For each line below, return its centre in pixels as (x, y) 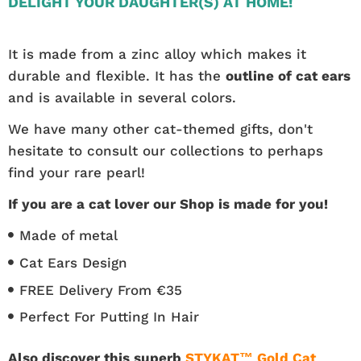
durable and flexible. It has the (117, 75)
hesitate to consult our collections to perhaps (166, 150)
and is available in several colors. (122, 97)
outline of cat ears (288, 75)
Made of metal (68, 235)
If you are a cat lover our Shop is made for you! (168, 203)
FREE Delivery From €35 (101, 290)
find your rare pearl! (77, 172)
